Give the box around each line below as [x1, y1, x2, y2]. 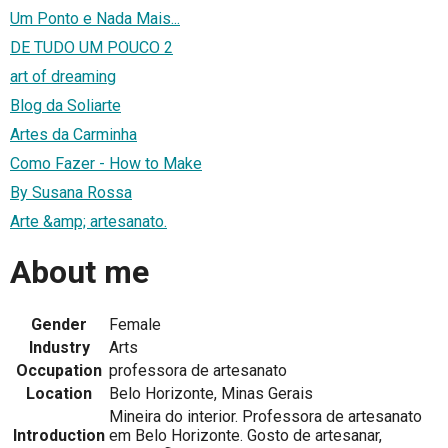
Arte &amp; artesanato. [10, 212, 167, 232]
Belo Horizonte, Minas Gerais [109, 384, 313, 404]
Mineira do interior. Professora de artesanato [109, 407, 422, 427]
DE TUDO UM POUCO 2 [10, 38, 173, 58]
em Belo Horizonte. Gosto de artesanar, [109, 426, 382, 446]
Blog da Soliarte [10, 96, 121, 116]
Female [109, 315, 161, 335]
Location [26, 384, 92, 404]
